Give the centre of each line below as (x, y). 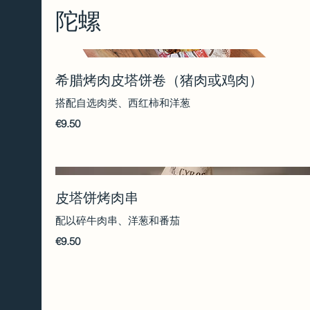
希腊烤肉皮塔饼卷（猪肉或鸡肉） (159, 80)
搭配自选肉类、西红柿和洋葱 (123, 103)
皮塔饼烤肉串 (97, 197)
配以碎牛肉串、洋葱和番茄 (118, 220)
